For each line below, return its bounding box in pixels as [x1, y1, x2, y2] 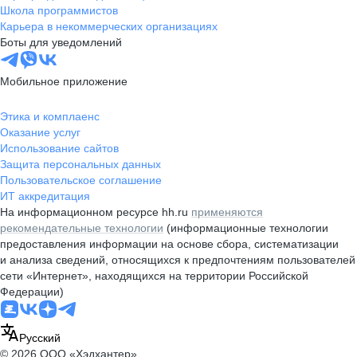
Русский [19, 331, 61, 344]
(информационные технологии [163, 222, 328, 234]
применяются [191, 206, 263, 218]
